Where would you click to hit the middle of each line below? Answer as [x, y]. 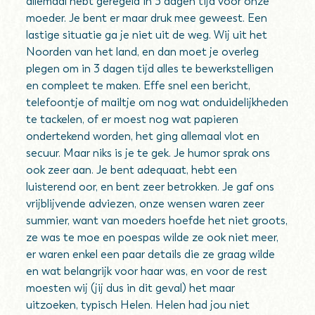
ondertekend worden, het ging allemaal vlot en [143, 136]
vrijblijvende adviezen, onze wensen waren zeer [146, 204]
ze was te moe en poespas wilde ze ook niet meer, [153, 237]
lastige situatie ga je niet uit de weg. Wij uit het [147, 35]
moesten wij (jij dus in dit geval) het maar [131, 288]
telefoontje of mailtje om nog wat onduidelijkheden [157, 102]
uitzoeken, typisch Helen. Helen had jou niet [138, 305]
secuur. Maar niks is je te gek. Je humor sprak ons [148, 153]
